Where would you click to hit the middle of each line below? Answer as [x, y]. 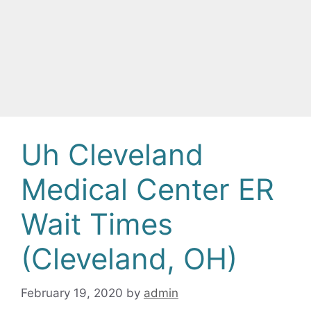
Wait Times [97, 224]
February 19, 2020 [72, 293]
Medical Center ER [148, 189]
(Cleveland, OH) [129, 259]
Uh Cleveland [112, 154]
